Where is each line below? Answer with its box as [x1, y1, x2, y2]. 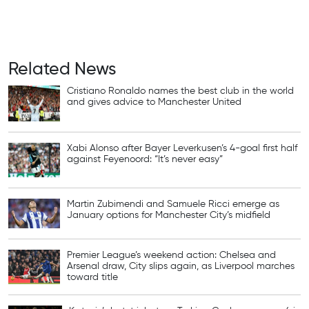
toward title [67, 272, 118, 282]
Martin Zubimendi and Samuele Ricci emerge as [67, 199, 279, 210]
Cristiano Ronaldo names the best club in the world [67, 86, 294, 97]
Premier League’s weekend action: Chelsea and [67, 250, 276, 260]
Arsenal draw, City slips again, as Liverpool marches [67, 261, 295, 271]
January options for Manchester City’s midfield [67, 210, 270, 221]
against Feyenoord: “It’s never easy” [67, 154, 223, 165]
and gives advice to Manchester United [67, 97, 241, 108]
